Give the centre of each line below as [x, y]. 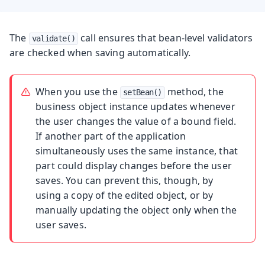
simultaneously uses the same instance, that [137, 151]
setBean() [143, 92]
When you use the [78, 91]
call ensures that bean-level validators [166, 38]
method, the [194, 91]
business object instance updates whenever [135, 106]
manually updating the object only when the [136, 210]
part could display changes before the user [134, 165]
